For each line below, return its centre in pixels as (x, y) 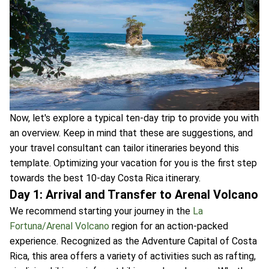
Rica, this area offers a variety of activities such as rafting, (133, 256)
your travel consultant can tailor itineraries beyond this (124, 148)
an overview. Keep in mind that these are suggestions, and (131, 133)
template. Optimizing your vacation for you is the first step (133, 163)
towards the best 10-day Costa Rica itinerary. (105, 178)
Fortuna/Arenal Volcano (59, 226)
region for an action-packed (169, 226)
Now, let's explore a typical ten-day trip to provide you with (134, 118)
